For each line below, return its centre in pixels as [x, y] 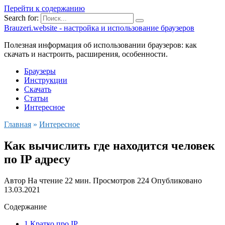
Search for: [21, 18]
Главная [18, 124]
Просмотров [114, 180]
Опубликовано [177, 180]
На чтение [45, 180]
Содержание [25, 206]
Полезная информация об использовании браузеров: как [100, 45]
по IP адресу [37, 159]
